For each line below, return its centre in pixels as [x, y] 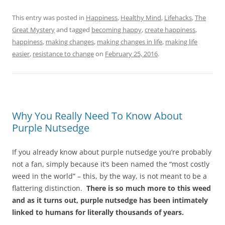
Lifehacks [178, 18]
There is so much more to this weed [149, 188]
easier [21, 54]
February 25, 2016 [131, 54]
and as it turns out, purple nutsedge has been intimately [110, 200]
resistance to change [63, 54]
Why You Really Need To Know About [97, 116]
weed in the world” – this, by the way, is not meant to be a [109, 176]
